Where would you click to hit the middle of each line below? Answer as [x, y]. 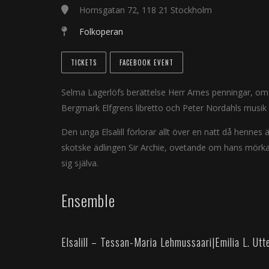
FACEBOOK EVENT [147, 62]
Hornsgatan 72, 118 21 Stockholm [146, 10]
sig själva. [80, 163]
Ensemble [88, 200]
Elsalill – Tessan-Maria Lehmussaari [137, 242]
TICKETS [84, 62]
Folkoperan [101, 32]
